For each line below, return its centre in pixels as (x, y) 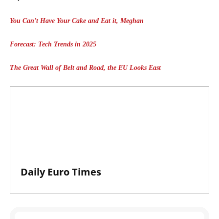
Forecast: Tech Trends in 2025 (53, 44)
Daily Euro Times (61, 171)
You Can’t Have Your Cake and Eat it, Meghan (77, 21)
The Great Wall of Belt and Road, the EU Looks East (85, 67)
